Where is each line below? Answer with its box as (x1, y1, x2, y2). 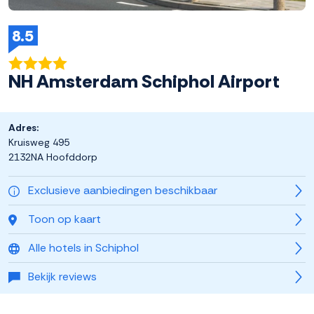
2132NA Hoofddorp (8, 151, 97, 164)
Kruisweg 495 (8, 136, 69, 149)
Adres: (8, 121, 39, 135)
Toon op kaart (28, 212, 101, 227)
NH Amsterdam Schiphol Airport (8, 69, 280, 94)
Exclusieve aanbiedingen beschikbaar (28, 183, 217, 198)
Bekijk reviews (28, 269, 97, 285)
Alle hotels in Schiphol (28, 240, 139, 256)
